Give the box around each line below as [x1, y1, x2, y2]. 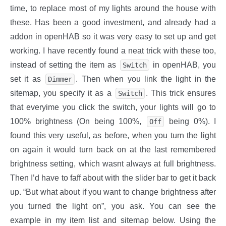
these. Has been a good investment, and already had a [10, 18, 216, 27]
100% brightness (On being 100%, [10, 117, 146, 126]
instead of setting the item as [10, 61, 119, 70]
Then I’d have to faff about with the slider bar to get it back [10, 174, 216, 183]
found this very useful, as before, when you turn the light [10, 131, 216, 140]
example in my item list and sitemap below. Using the [10, 216, 216, 225]
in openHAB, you [150, 61, 216, 70]
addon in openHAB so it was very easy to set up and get [10, 32, 216, 41]
